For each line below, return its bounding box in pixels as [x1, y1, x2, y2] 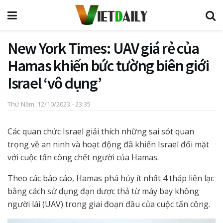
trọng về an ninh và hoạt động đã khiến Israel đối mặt [7, 138, 209, 150]
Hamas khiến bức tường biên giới [7, 56, 209, 76]
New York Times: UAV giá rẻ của [7, 38, 199, 58]
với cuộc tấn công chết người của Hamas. [7, 151, 159, 163]
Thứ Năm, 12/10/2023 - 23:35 [7, 99, 91, 109]
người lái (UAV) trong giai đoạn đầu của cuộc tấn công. [7, 198, 210, 210]
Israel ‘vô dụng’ [7, 73, 102, 93]
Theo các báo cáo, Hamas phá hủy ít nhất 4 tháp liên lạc [7, 172, 214, 184]
